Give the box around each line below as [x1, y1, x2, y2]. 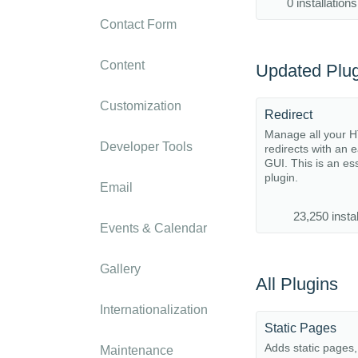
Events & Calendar [100, 221, 207, 235]
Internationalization [100, 303, 208, 316]
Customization [100, 99, 181, 113]
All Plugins [256, 274, 338, 294]
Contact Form [100, 18, 177, 31]
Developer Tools [100, 140, 193, 153]
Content [100, 58, 145, 72]
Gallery [100, 262, 141, 276]
